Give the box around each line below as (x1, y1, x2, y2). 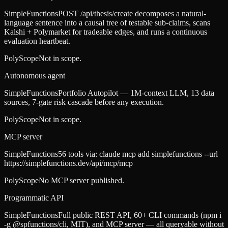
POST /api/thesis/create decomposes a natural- (58, 9, 206, 18)
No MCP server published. (39, 176, 124, 185)
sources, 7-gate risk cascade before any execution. (4, 98, 164, 107)
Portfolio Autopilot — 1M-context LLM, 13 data (58, 89, 214, 98)
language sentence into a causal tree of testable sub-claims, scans (4, 18, 210, 27)
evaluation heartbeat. (4, 37, 70, 46)
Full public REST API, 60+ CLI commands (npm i (58, 211, 221, 220)
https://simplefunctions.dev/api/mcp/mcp (4, 159, 133, 168)
